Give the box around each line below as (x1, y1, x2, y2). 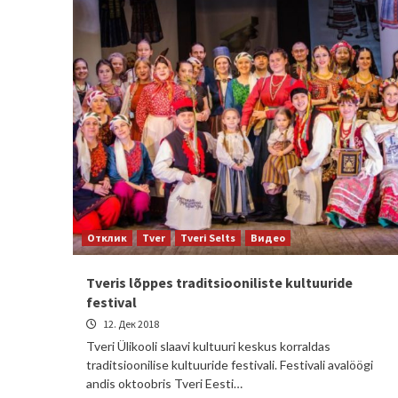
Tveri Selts (180, 231, 235, 244)
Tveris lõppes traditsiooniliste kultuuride (86, 274, 353, 291)
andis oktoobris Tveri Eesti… (86, 376, 243, 391)
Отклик (87, 231, 127, 244)
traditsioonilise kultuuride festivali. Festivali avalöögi (86, 357, 373, 372)
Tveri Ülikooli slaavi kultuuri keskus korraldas (86, 338, 330, 354)
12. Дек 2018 (101, 317, 159, 330)
